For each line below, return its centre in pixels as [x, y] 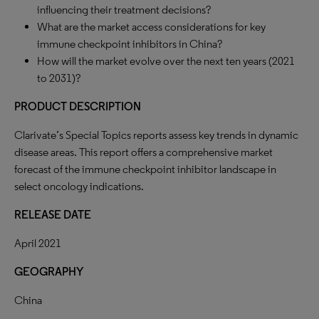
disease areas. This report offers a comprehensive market [143, 152]
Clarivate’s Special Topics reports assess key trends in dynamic [156, 135]
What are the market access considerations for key [151, 27]
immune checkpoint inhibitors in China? [130, 44]
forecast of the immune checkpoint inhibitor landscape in [145, 169]
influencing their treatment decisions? [124, 10]
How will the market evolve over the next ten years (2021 [166, 61]
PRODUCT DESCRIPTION [78, 106]
